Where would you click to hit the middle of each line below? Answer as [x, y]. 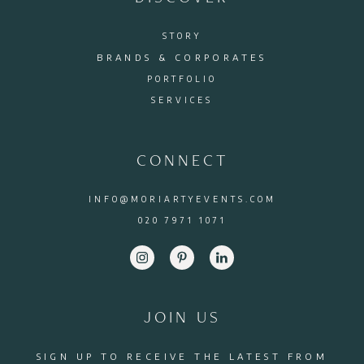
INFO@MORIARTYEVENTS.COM [182, 199]
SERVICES [182, 100]
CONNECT [182, 160]
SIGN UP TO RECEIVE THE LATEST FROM [182, 356]
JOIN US [182, 316]
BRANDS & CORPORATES [182, 57]
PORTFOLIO [182, 78]
